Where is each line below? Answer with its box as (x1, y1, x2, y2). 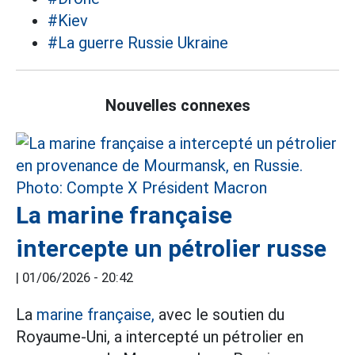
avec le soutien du (155, 305, 284, 324)
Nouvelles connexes (105, 96, 250, 115)
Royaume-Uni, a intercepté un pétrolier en (16, 327, 303, 346)
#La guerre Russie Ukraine (48, 33, 228, 52)
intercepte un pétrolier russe (16, 235, 326, 262)
